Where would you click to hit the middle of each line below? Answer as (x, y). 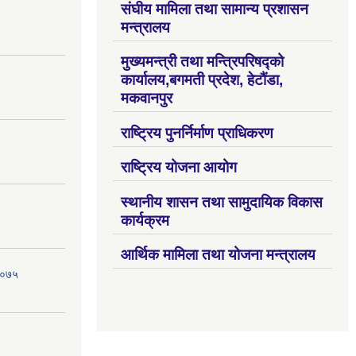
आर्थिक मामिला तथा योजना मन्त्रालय (218, 255)
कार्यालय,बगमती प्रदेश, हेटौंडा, (202, 80)
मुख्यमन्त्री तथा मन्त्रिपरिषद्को (202, 62)
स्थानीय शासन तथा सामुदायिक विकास (222, 202)
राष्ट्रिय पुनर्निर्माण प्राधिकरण (197, 133)
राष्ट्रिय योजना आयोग (179, 168)
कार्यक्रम (145, 220)
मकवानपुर (147, 99)
